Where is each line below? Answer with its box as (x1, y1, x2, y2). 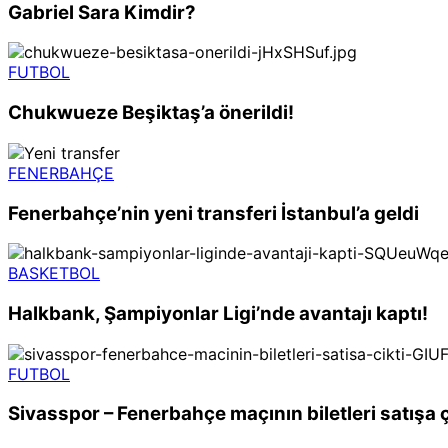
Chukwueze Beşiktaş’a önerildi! (8, 101, 294, 125)
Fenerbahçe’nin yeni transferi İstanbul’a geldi (8, 201, 419, 225)
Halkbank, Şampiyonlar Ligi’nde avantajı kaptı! (8, 301, 428, 325)
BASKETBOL (8, 263, 100, 284)
